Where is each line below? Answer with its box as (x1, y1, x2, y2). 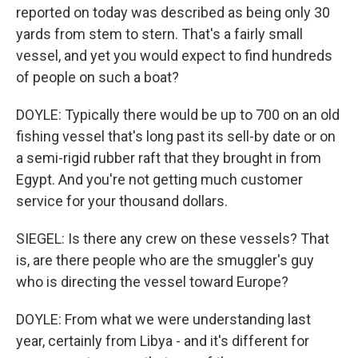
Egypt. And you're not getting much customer (16, 170, 303, 188)
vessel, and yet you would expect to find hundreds (16, 46, 332, 64)
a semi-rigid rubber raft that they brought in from (16, 149, 321, 166)
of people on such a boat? (16, 68, 179, 86)
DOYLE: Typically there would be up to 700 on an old (16, 105, 340, 123)
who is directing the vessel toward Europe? (16, 272, 288, 290)
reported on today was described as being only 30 (16, 3, 330, 21)
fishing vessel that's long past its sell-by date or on (16, 127, 336, 145)
